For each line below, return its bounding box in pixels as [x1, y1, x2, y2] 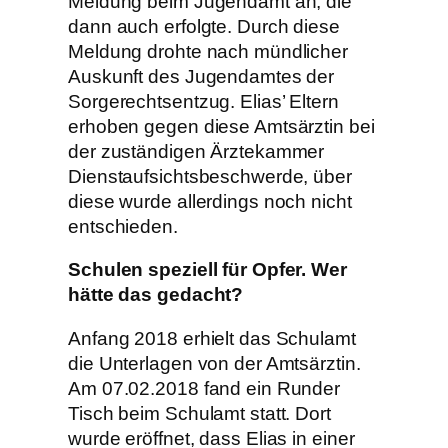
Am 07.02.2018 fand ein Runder [68, 377, 341, 399]
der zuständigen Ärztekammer [68, 140, 325, 162]
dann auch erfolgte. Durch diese [68, 15, 340, 37]
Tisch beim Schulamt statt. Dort [68, 402, 331, 424]
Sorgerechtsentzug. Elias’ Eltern [68, 90, 339, 112]
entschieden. [68, 215, 178, 237]
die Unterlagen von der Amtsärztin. [68, 352, 361, 374]
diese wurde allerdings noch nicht [68, 190, 352, 212]
